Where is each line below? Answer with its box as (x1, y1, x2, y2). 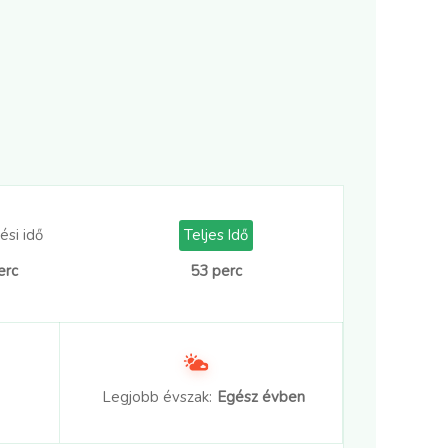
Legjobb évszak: (102, 387, 212, 408)
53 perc (190, 261, 243, 282)
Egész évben (217, 387, 305, 408)
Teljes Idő (184, 225, 249, 246)
